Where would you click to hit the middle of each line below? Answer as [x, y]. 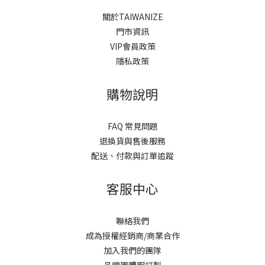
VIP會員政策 [132, 46]
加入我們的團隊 [132, 250]
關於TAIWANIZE [132, 16]
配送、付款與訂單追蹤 [132, 155]
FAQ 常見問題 [132, 126]
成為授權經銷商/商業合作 [132, 235]
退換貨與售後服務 [132, 140]
